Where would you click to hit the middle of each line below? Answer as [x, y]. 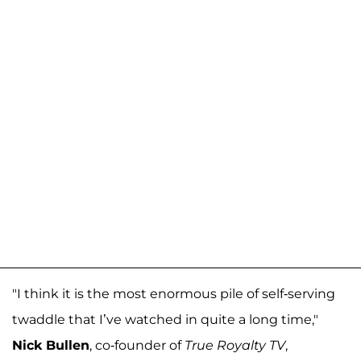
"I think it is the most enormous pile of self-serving [174, 294]
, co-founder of [137, 346]
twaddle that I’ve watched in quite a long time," [165, 320]
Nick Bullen [51, 346]
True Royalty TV [235, 346]
